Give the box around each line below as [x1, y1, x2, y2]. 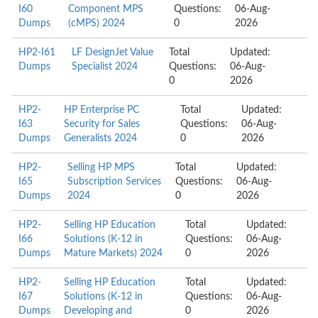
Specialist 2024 [72, 62, 138, 72]
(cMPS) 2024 [68, 18, 126, 28]
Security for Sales [64, 119, 141, 129]
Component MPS [68, 4, 144, 14]
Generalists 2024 [64, 133, 138, 143]
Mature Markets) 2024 [64, 248, 163, 258]
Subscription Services [67, 177, 162, 187]
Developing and [64, 306, 132, 316]
